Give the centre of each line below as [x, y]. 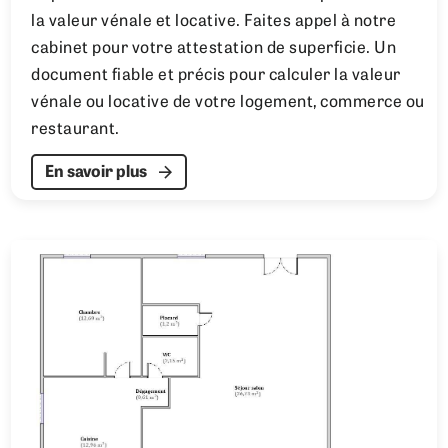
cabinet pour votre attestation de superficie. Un [214, 49]
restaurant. [75, 130]
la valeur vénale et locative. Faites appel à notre [214, 22]
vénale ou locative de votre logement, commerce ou [228, 103]
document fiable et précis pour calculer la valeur [216, 76]
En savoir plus [96, 173]
